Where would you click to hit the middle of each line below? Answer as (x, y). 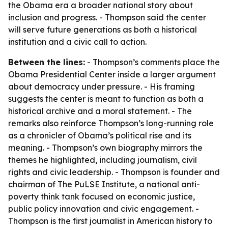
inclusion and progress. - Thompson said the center (107, 17)
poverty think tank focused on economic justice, (102, 196)
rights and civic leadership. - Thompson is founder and (114, 172)
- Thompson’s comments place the (152, 62)
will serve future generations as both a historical (103, 30)
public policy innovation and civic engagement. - (104, 209)
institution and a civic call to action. (77, 42)
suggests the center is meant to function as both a (106, 99)
